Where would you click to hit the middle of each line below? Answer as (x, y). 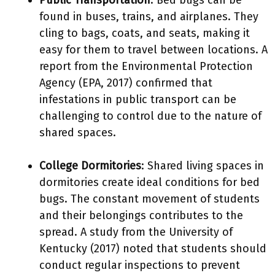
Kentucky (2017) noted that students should (153, 249)
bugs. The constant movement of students (149, 199)
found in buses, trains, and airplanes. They (149, 17)
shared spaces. (78, 133)
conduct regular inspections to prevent (140, 265)
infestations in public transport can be (138, 99)
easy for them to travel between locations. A (153, 50)
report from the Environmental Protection (146, 66)
